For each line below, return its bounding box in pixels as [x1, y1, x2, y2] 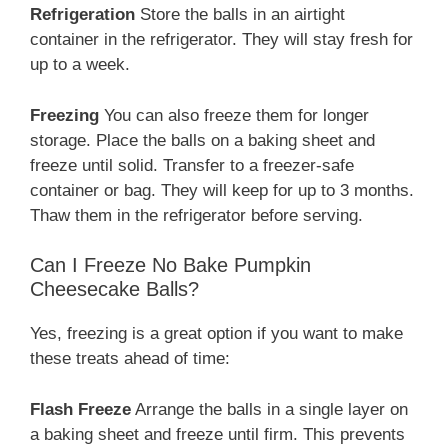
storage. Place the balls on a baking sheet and [30, 130, 375, 150]
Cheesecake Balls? [30, 278, 199, 301]
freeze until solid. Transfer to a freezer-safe [30, 155, 354, 175]
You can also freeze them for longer [99, 105, 369, 125]
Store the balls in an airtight [135, 5, 345, 25]
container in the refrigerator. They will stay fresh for [30, 30, 413, 50]
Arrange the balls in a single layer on [131, 399, 408, 419]
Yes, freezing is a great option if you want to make [30, 324, 403, 344]
